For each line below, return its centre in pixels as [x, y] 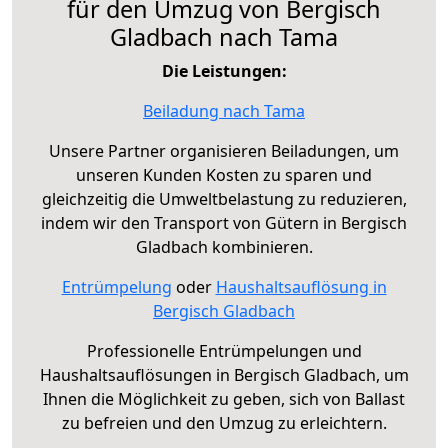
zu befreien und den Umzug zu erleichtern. [224, 423]
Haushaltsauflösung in [301, 287]
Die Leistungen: [224, 71]
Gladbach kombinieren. [224, 247]
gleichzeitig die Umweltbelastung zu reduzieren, [224, 199]
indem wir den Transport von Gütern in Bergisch [224, 223]
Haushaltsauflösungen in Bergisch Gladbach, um [224, 375]
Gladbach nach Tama [224, 37]
